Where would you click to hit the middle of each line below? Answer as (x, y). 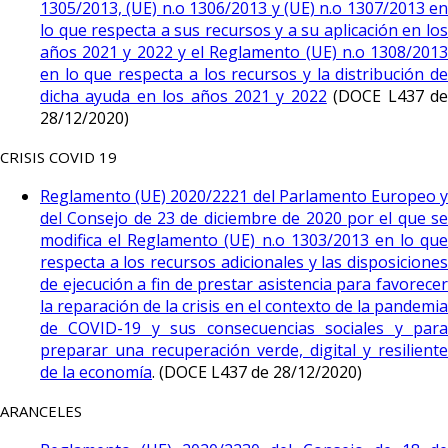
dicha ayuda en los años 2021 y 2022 (183, 96)
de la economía (96, 372)
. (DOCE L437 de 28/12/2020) (257, 372)
